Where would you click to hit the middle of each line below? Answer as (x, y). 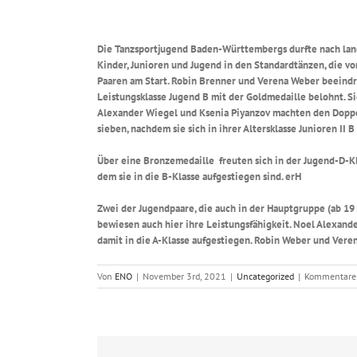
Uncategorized (265, 276)
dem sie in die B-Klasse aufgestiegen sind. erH (199, 176)
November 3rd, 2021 (184, 276)
